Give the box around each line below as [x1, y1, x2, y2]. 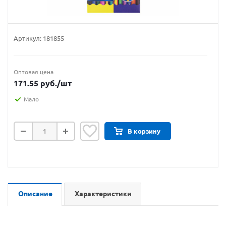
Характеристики [75, 190, 132, 198]
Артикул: [14, 35, 41, 42]
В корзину [128, 128, 160, 135]
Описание [18, 190, 52, 198]
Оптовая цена [14, 69, 53, 75]
